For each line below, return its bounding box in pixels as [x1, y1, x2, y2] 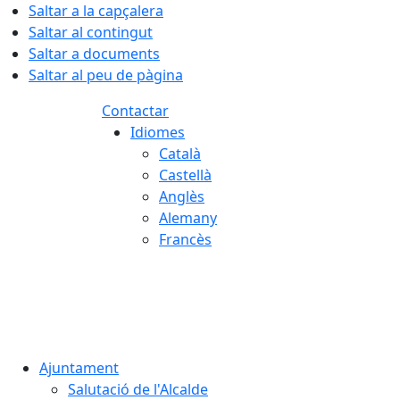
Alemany [159, 208, 217, 228]
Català [159, 144, 201, 163]
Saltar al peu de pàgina [29, 65, 183, 85]
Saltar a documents [29, 44, 160, 63]
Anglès [159, 187, 204, 206]
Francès [159, 229, 212, 249]
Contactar [102, 101, 169, 121]
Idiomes [130, 122, 185, 142]
